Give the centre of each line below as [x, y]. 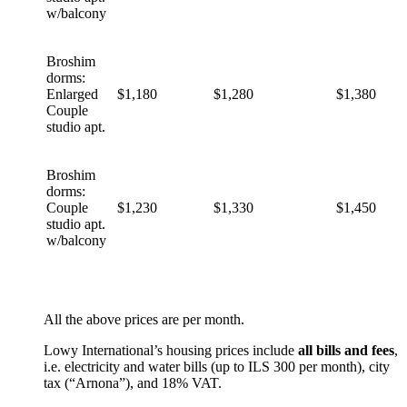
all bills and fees [346, 350]
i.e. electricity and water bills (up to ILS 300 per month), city [217, 366]
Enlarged [72, 94]
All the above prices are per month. [144, 319]
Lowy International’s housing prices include [171, 350]
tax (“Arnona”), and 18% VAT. [133, 382]
